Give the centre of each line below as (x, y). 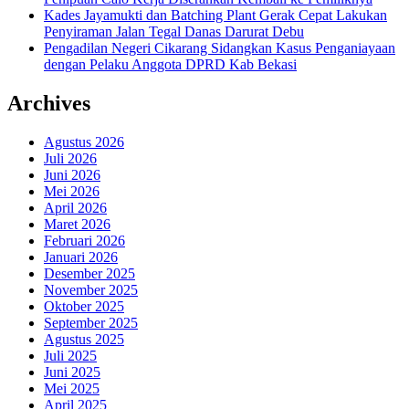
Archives (49, 103)
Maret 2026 (77, 224)
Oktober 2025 (84, 306)
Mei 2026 (72, 191)
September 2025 (91, 322)
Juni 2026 (72, 174)
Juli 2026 (70, 158)
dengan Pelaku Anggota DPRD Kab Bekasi (170, 64)
